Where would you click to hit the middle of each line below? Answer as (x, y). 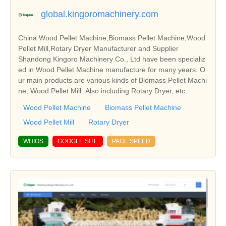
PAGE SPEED (131, 141)
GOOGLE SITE (78, 141)
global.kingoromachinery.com (100, 14)
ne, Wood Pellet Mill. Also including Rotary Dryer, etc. (103, 91)
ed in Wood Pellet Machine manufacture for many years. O (112, 69)
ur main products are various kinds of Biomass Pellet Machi (112, 80)
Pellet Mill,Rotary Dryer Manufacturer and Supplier (98, 48)
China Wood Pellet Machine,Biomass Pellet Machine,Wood (112, 38)
